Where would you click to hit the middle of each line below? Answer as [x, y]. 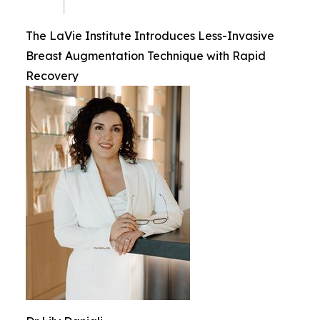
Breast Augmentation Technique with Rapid [146, 56]
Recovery [52, 76]
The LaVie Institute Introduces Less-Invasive [150, 36]
